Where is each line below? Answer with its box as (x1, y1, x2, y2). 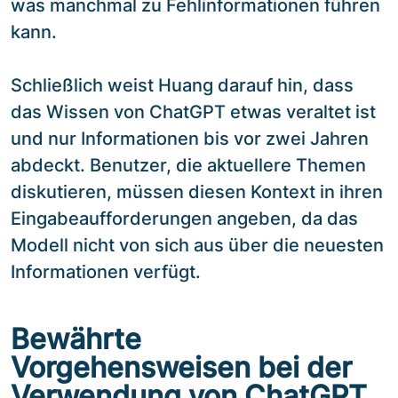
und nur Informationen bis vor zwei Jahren (11, 127, 369, 149)
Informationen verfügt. (11, 260, 201, 283)
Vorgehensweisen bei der (11, 349, 352, 385)
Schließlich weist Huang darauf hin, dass (11, 74, 354, 96)
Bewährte (11, 321, 141, 356)
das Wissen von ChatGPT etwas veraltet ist (11, 100, 376, 123)
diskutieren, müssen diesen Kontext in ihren (11, 180, 383, 203)
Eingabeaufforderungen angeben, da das (11, 207, 358, 229)
